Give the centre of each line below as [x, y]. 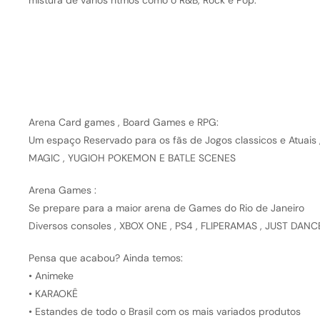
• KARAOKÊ [53, 294]
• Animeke [51, 276]
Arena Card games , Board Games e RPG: [123, 122]
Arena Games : [62, 190]
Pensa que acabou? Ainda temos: [105, 258]
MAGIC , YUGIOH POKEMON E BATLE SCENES [132, 158]
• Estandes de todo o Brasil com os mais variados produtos [164, 312]
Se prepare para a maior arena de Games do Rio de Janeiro [166, 208]
